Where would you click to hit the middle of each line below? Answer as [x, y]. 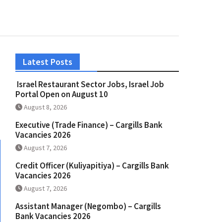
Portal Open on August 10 [62, 94]
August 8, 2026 [45, 107]
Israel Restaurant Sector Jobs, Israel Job [90, 84]
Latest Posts [48, 62]
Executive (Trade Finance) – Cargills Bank [89, 125]
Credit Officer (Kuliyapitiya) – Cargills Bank [92, 166]
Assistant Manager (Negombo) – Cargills [88, 206]
